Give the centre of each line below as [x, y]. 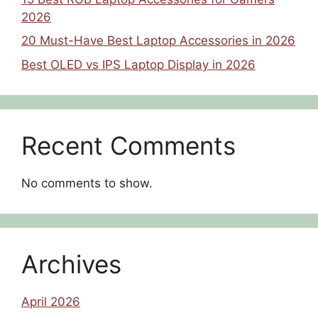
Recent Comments [128, 145]
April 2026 [51, 301]
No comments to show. [87, 183]
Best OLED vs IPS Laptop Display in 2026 [138, 64]
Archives [71, 264]
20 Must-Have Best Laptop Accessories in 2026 [158, 41]
